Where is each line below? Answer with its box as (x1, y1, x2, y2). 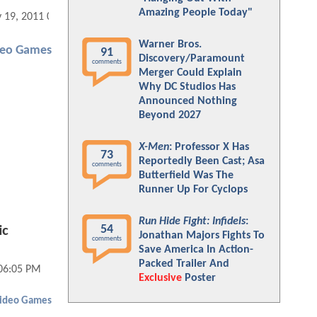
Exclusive (139, 272, 182, 284)
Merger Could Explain (139, 67, 242, 79)
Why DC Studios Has (139, 81, 236, 93)
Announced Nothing (139, 96, 237, 107)
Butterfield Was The (139, 170, 234, 181)
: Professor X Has (169, 142, 249, 153)
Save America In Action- (139, 244, 253, 255)
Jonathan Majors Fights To (139, 230, 265, 241)
